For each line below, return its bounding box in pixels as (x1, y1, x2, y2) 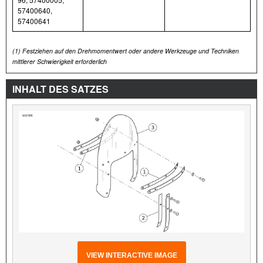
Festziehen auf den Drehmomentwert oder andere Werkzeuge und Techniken (21, 46, 239, 55)
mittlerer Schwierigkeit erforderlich (12, 56, 107, 66)
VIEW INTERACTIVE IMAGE (86, 251, 177, 260)
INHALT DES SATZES (12, 82, 109, 96)
